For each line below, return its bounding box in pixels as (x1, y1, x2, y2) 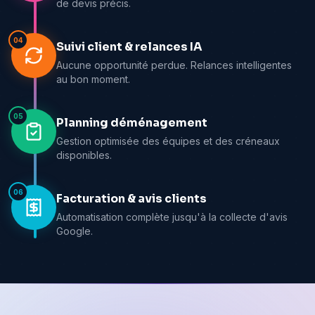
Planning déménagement (56, 115, 207, 131)
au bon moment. (56, 73, 130, 86)
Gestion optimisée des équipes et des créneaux (56, 135, 280, 148)
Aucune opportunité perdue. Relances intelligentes (56, 59, 292, 72)
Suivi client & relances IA (56, 39, 202, 55)
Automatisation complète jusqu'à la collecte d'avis (56, 211, 288, 224)
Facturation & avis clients (56, 191, 207, 207)
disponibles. (56, 149, 112, 162)
